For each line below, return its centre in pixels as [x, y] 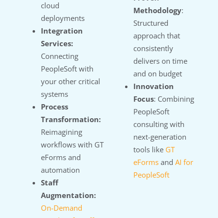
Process [54, 107]
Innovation [154, 86]
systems [54, 94]
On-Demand [62, 208]
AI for [184, 162]
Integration [62, 31]
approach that [157, 36]
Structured [151, 23]
